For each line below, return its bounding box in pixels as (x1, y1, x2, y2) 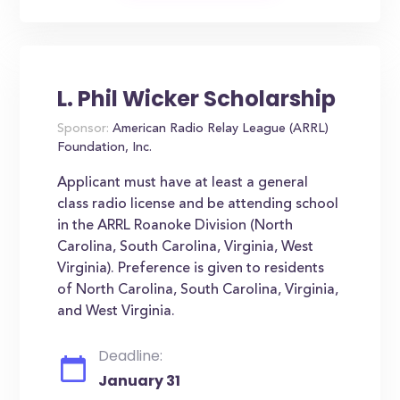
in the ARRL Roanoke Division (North (57, 219, 294, 233)
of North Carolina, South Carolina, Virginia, (57, 283, 339, 297)
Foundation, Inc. (57, 142, 153, 154)
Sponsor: (57, 123, 110, 136)
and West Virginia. (57, 304, 176, 319)
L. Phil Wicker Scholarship (57, 84, 337, 113)
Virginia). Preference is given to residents (57, 262, 325, 276)
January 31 (98, 371, 181, 391)
